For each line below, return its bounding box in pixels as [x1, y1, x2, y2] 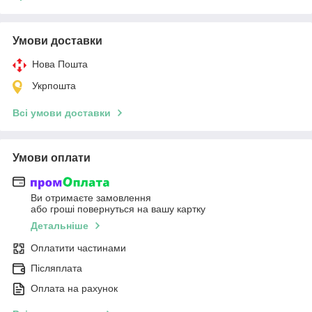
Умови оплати [13, 151, 91, 164]
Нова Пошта [32, 58, 88, 70]
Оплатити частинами [31, 242, 126, 254]
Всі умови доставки [13, 107, 111, 118]
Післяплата [31, 263, 82, 274]
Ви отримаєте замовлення [31, 192, 151, 204]
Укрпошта [32, 79, 76, 91]
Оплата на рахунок [31, 283, 118, 295]
